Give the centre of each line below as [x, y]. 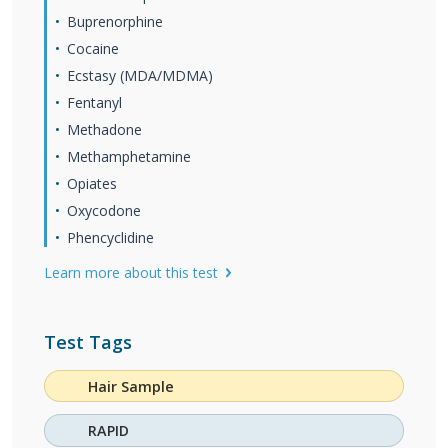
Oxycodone [104, 210]
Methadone [104, 129]
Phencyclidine [110, 237]
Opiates [92, 183]
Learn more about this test [131, 272]
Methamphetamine [129, 156]
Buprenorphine [115, 21]
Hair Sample [131, 386]
